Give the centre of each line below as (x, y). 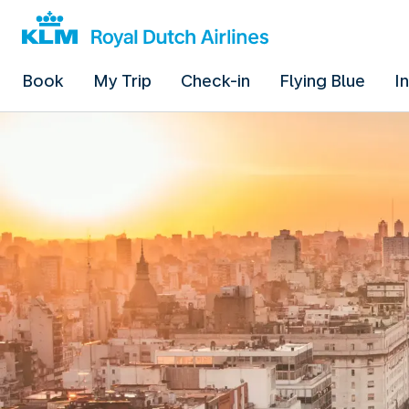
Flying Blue (322, 81)
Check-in (215, 81)
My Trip (122, 81)
